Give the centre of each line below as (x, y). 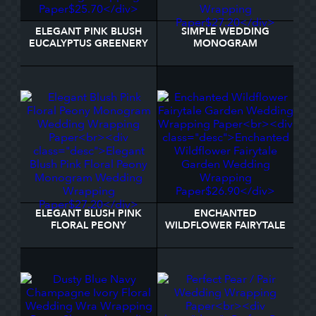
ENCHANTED (225, 213)
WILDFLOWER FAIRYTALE (225, 225)
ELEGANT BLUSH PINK (89, 213)
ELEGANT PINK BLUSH (89, 31)
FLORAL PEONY (89, 225)
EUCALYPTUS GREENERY (89, 43)
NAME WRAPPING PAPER (225, 67)
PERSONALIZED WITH (225, 55)
